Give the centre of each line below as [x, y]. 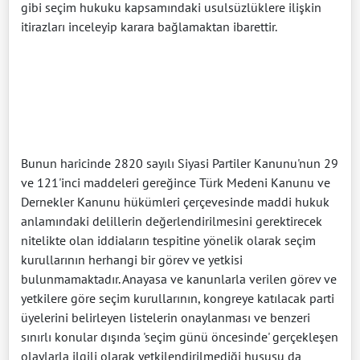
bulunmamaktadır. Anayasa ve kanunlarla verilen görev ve [179, 278]
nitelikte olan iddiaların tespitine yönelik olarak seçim [168, 240]
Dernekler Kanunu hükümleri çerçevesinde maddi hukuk [175, 201]
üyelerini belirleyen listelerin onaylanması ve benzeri [166, 317]
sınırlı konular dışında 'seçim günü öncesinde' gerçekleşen [180, 336]
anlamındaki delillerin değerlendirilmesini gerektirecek [172, 221]
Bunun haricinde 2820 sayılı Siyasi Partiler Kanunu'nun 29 [180, 163]
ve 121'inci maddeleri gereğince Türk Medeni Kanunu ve [176, 182]
